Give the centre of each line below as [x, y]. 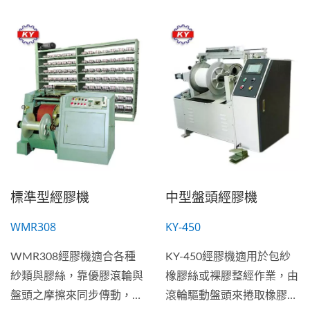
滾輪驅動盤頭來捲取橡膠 [226, 295]
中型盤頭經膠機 [211, 197]
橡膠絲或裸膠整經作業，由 [232, 276]
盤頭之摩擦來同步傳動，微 [77, 295]
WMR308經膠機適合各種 [73, 256]
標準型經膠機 [50, 197]
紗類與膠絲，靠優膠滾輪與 [77, 276]
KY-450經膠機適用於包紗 [228, 256]
